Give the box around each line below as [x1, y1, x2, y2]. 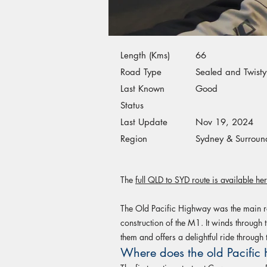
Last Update [120, 116, 167, 128]
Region [120, 133, 147, 144]
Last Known [120, 83, 164, 94]
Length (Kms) [120, 49, 170, 61]
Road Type [120, 66, 162, 77]
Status [120, 100, 144, 111]
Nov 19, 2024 [195, 116, 253, 128]
